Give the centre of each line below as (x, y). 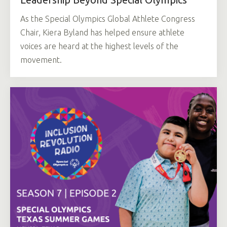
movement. (41, 60)
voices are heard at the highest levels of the (99, 46)
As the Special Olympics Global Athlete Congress (108, 19)
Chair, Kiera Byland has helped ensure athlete (102, 33)
